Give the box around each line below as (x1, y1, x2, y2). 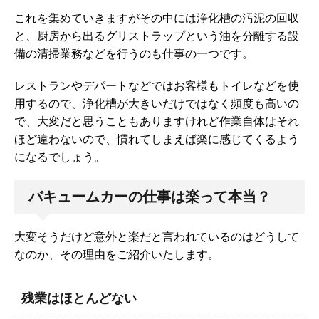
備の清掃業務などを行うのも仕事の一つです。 (14, 46, 253, 61)
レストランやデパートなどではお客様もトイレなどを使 (14, 78, 299, 93)
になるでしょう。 (14, 149, 105, 164)
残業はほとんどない (21, 289, 137, 306)
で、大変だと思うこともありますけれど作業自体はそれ (14, 113, 299, 128)
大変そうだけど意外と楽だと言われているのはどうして (14, 229, 299, 244)
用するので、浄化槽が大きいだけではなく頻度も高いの (14, 95, 299, 110)
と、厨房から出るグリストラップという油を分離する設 (14, 28, 299, 43)
